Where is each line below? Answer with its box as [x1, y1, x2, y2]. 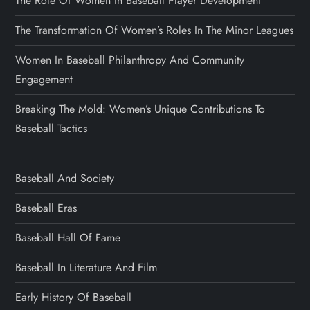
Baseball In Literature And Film [15, 259, 158, 275]
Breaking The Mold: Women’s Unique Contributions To [15, 100, 266, 117]
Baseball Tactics [15, 120, 88, 136]
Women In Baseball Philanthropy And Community [15, 51, 245, 68]
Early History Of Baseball [15, 289, 132, 305]
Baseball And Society [15, 170, 115, 186]
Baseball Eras [15, 199, 77, 216]
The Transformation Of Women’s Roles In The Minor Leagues [15, 21, 294, 38]
